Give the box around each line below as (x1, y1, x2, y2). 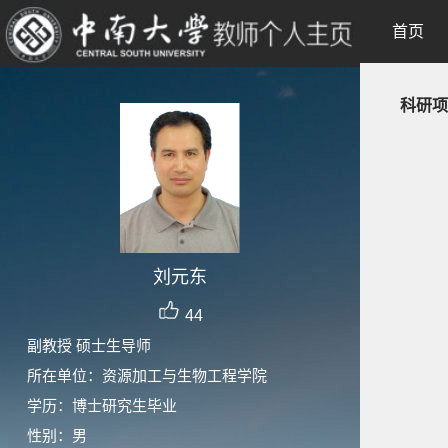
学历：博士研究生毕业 (27, 397, 177, 414)
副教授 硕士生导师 (27, 337, 151, 354)
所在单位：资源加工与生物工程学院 (27, 367, 267, 384)
